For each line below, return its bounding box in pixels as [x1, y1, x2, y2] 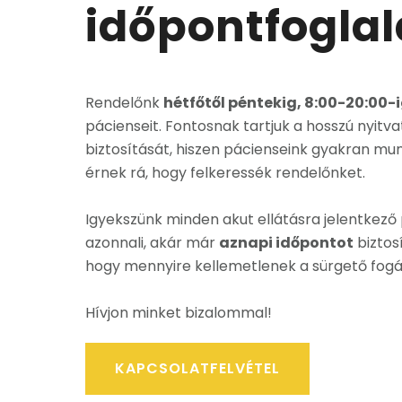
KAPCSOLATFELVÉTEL [114, 358, 280, 379]
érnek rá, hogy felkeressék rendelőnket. [84, 162, 365, 183]
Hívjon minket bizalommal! [84, 302, 275, 323]
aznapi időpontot [218, 232, 354, 253]
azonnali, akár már [84, 232, 219, 253]
